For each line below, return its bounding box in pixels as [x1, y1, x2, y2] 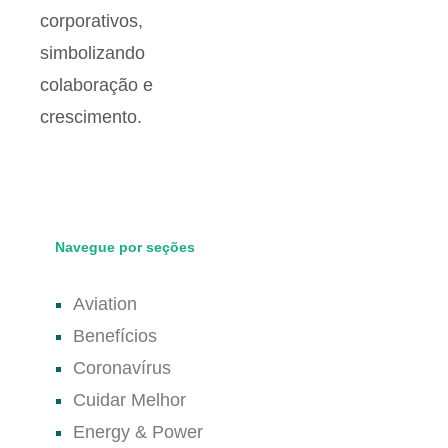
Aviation [73, 293, 137, 314]
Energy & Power [73, 421, 203, 442]
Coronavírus [73, 357, 171, 378]
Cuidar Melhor [73, 389, 186, 410]
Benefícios [73, 325, 157, 346]
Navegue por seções [55, 238, 195, 255]
